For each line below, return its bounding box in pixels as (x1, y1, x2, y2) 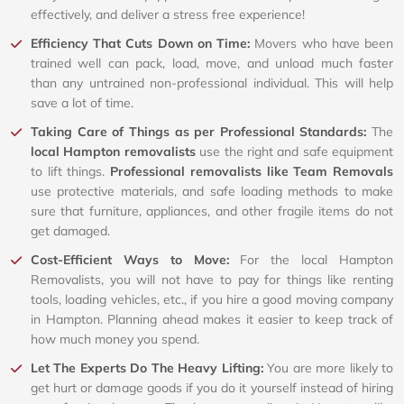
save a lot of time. (31, 94, 133, 111)
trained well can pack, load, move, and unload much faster (31, 54, 393, 71)
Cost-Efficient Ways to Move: (31, 251, 241, 268)
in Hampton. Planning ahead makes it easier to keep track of (31, 310, 393, 327)
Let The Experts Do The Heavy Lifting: (31, 359, 268, 376)
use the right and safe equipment (195, 142, 393, 160)
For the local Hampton (240, 251, 394, 268)
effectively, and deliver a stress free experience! (31, 5, 305, 23)
